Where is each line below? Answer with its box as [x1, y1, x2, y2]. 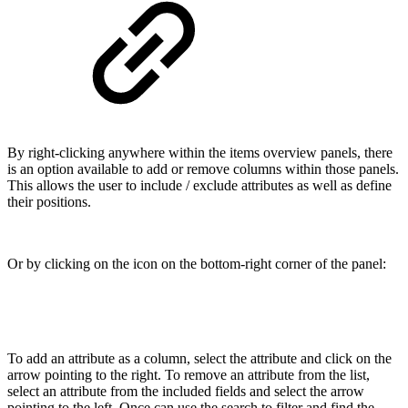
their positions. [7, 194, 95, 210]
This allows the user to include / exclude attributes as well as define [7, 178, 392, 194]
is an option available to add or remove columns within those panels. [7, 161, 399, 178]
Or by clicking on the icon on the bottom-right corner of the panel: [7, 256, 386, 272]
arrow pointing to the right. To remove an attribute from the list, [7, 367, 370, 383]
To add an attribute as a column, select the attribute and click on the [7, 351, 392, 367]
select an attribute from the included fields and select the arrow [7, 383, 364, 400]
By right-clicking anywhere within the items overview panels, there [7, 145, 393, 161]
